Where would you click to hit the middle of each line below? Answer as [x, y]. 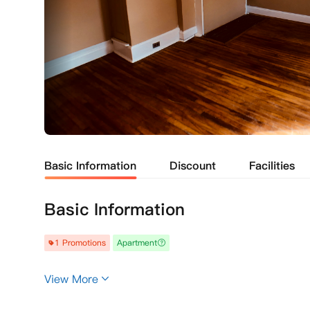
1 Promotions [80, 243]
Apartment [137, 243]
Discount [193, 165]
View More [71, 279]
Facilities [272, 165]
